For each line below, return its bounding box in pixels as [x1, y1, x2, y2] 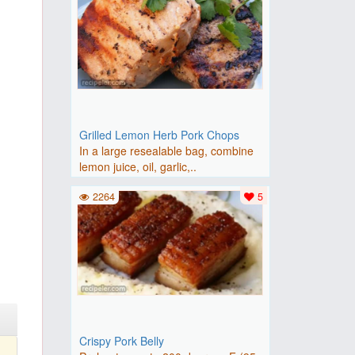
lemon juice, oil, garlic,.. [78, 158, 197, 174]
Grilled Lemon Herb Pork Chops [78, 127, 239, 143]
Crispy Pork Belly [78, 333, 164, 349]
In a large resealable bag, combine [78, 143, 254, 158]
